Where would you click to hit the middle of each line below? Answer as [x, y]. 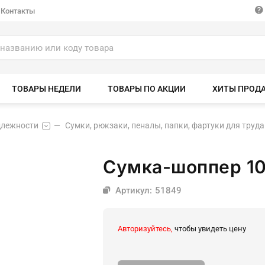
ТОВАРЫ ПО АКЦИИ [147, 89]
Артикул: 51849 [146, 190]
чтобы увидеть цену [209, 229]
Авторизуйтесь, [145, 229]
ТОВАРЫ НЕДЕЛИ [46, 89]
